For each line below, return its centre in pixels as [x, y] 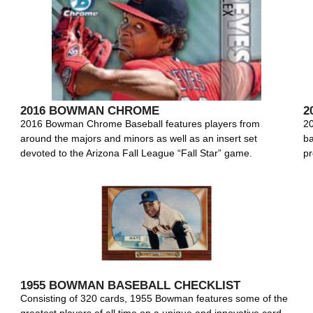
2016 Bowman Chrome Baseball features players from [140, 124]
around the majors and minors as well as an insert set [138, 138]
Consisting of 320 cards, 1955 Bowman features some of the [154, 298]
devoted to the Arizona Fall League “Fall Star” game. [136, 153]
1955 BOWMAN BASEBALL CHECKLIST [130, 285]
